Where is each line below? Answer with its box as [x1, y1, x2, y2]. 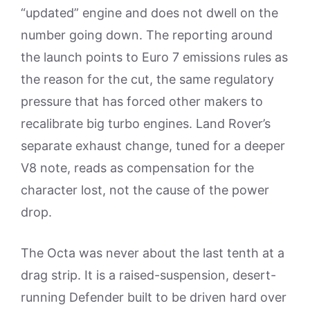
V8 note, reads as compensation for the [21, 161, 254, 176]
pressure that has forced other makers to [21, 94, 263, 109]
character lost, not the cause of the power [21, 183, 269, 198]
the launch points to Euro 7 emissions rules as [21, 50, 288, 65]
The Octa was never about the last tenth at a [21, 246, 284, 261]
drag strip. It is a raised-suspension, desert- [21, 268, 276, 283]
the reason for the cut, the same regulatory [21, 72, 274, 87]
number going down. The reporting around [21, 28, 273, 43]
